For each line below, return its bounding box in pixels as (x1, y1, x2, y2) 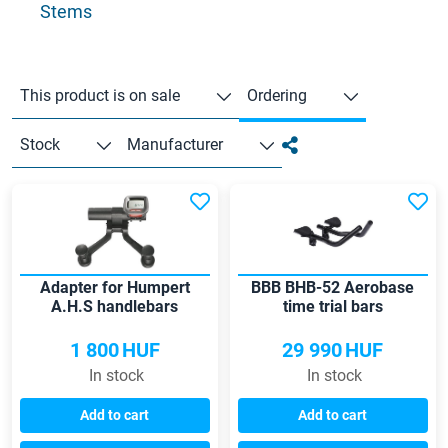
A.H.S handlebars (51, 297, 179, 317)
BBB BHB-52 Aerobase (251, 278, 415, 298)
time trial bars (282, 297, 383, 317)
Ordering (247, 86, 307, 106)
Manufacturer (127, 135, 223, 155)
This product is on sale (20, 86, 180, 106)
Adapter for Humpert (39, 278, 190, 298)
